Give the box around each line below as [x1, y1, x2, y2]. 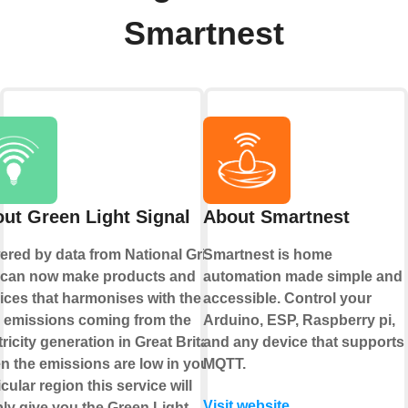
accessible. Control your [202, 291, 372, 307]
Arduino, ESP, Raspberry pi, [202, 312, 395, 329]
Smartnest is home [202, 247, 332, 263]
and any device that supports [202, 334, 404, 351]
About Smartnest [202, 207, 350, 228]
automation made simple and [202, 269, 403, 285]
